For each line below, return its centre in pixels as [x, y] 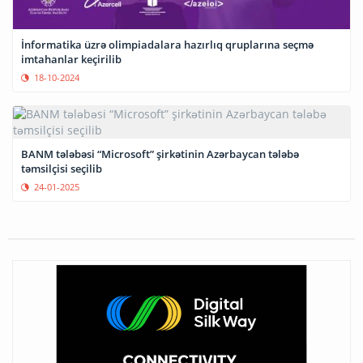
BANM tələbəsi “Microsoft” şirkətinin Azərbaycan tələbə [160, 154]
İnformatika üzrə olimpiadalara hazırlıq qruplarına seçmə [167, 45]
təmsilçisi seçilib [62, 169]
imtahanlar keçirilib [71, 60]
